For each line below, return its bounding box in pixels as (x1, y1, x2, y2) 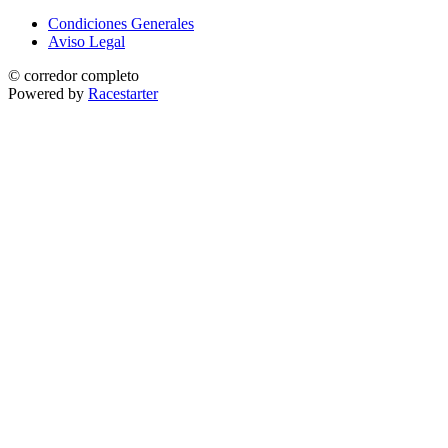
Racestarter (88, 84, 158, 102)
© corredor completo (8, 66, 139, 84)
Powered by (8, 84, 88, 102)
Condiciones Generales (48, 14, 194, 32)
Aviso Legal (48, 32, 125, 50)
